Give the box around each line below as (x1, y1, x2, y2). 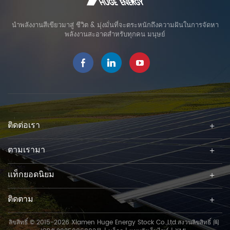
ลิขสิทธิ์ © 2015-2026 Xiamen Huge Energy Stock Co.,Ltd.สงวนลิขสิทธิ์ (8, 218, 213, 228)
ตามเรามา (8, 143, 45, 157)
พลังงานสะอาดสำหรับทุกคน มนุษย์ (65, 29, 165, 41)
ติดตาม (8, 193, 33, 206)
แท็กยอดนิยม (8, 168, 54, 182)
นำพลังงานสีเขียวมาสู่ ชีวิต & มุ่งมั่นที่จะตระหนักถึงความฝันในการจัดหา (11, 20, 219, 31)
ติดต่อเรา (8, 119, 40, 132)
